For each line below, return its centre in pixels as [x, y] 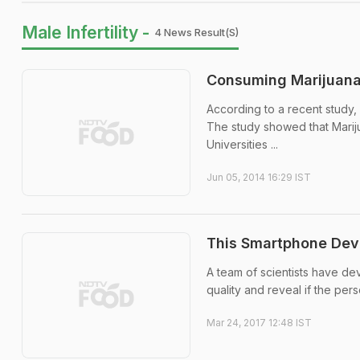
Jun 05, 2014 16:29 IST [259, 177]
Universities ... [242, 144]
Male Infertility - [86, 33]
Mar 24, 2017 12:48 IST [259, 322]
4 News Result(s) [196, 32]
